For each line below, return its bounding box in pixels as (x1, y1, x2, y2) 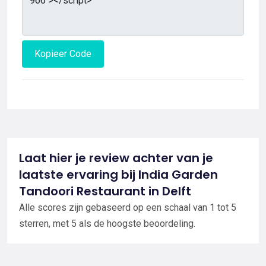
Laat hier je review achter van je (19, 149, 213, 166)
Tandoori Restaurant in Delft (19, 182, 191, 199)
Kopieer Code (34, 47, 91, 59)
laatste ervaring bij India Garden (19, 166, 218, 183)
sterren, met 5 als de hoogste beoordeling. (19, 217, 195, 229)
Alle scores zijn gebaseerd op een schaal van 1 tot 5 (19, 201, 236, 213)
